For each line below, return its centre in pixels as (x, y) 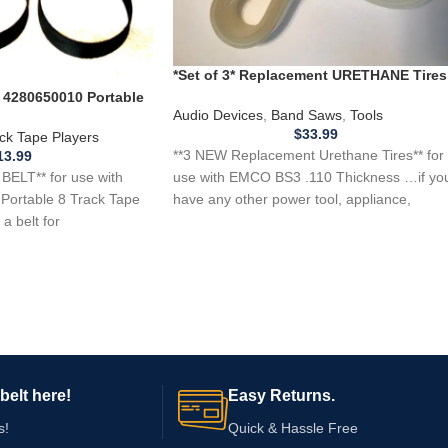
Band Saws (306, 114)
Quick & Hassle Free (293, 428)
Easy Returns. (281, 396)
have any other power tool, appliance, (292, 198)
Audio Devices (218, 114)
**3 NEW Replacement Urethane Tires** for (308, 154)
